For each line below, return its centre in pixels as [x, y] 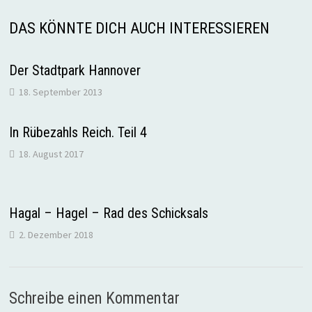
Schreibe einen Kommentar [94, 298]
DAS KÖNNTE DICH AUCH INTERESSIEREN [139, 28]
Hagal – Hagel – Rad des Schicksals [108, 213]
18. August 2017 [51, 154]
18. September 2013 [60, 92]
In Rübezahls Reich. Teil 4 [78, 132]
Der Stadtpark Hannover [75, 70]
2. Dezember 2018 [56, 235]
